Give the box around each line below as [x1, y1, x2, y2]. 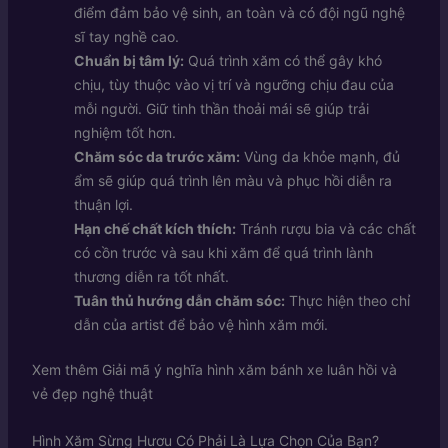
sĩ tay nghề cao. [73, 28, 179, 46]
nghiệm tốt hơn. [73, 124, 176, 142]
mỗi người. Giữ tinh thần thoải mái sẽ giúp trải [73, 100, 369, 118]
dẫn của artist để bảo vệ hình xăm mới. [73, 316, 328, 334]
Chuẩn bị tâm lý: [73, 52, 184, 70]
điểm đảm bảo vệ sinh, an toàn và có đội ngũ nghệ [73, 4, 405, 22]
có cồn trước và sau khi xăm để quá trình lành [73, 244, 373, 262]
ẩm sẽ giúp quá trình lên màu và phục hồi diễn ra [73, 172, 392, 190]
